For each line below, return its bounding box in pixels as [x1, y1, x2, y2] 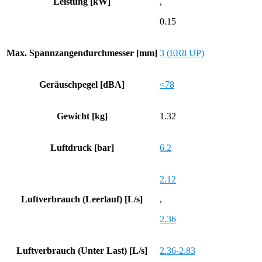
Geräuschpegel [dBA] [39, 79, 125, 89]
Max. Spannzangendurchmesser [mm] [6, 47, 157, 58]
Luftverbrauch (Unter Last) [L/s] [16, 245, 147, 256]
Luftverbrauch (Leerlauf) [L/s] [21, 194, 143, 204]
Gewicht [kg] [56, 111, 108, 121]
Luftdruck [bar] [50, 142, 114, 153]
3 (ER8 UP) [160, 47, 204, 58]
